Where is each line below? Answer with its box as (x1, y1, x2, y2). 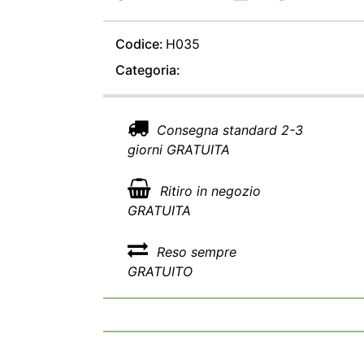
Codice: (115, 36, 163, 52)
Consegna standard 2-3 (153, 122, 303, 138)
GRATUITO (128, 263, 193, 279)
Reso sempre (153, 244, 236, 260)
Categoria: (115, 62, 180, 78)
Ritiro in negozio (156, 183, 261, 199)
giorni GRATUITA (128, 141, 230, 158)
